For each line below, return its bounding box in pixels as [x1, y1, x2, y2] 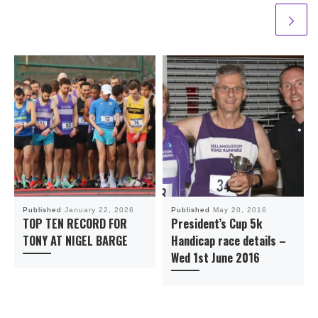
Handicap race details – [170, 232, 286, 250]
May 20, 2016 [212, 206, 267, 214]
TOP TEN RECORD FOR [22, 215, 127, 233]
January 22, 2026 [64, 206, 134, 214]
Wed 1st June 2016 [170, 249, 260, 267]
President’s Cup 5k [170, 215, 263, 233]
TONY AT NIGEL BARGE [22, 232, 128, 250]
